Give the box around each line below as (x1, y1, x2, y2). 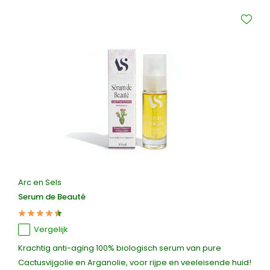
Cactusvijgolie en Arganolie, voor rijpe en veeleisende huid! (18, 257, 251, 268)
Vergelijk (34, 224, 68, 235)
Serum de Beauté (18, 191, 86, 202)
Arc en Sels (18, 177, 61, 188)
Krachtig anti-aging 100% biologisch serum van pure (18, 242, 221, 254)
